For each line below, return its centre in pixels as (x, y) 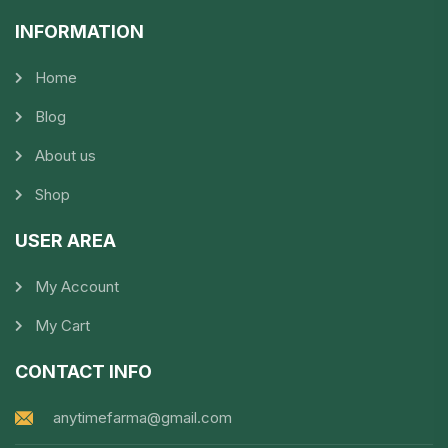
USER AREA (65, 241)
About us (65, 156)
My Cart (62, 326)
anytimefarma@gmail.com (142, 418)
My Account (77, 287)
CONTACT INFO (83, 372)
